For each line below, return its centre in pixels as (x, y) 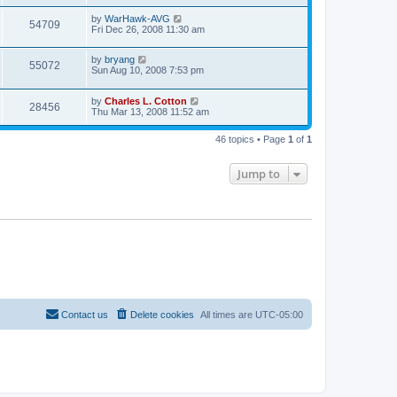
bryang (120, 60)
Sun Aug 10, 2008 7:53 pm (148, 70)
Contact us (85, 315)
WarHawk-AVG (137, 18)
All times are (228, 315)
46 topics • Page (252, 139)
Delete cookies (162, 315)
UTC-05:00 (279, 315)
